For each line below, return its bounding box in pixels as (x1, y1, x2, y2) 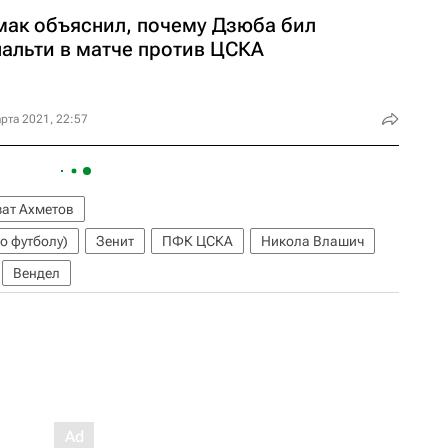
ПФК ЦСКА (162, 232, 233, 249)
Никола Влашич (261, 232, 364, 249)
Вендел (13, 264, 60, 281)
